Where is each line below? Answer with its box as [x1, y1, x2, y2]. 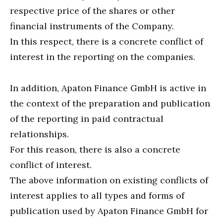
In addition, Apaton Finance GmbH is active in [10, 82, 206, 94]
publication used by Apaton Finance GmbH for [10, 205, 208, 217]
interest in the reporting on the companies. [10, 51, 195, 62]
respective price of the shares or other [10, 4, 175, 16]
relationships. [10, 128, 69, 140]
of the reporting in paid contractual [10, 112, 164, 124]
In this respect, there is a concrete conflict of [10, 35, 203, 47]
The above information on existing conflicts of [10, 174, 208, 186]
